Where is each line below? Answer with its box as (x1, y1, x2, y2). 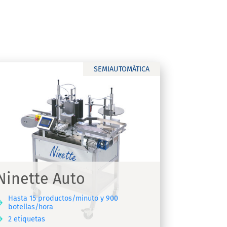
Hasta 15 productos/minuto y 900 (8, 194, 118, 203)
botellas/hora (8, 203, 53, 212)
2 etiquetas (8, 214, 45, 223)
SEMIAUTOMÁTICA (94, 64, 150, 73)
